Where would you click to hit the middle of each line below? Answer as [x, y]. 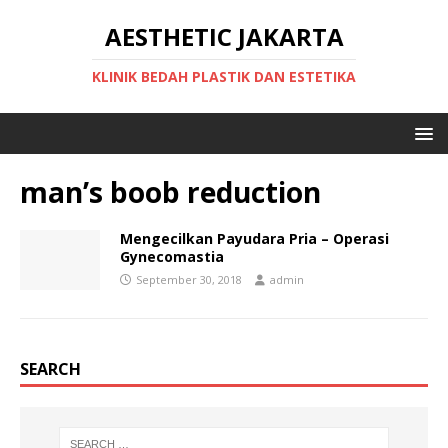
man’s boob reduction [170, 192]
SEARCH [50, 369]
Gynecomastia [172, 256]
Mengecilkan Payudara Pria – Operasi [254, 238]
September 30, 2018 [189, 279]
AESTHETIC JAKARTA [224, 36]
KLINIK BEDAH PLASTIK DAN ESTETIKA [224, 76]
